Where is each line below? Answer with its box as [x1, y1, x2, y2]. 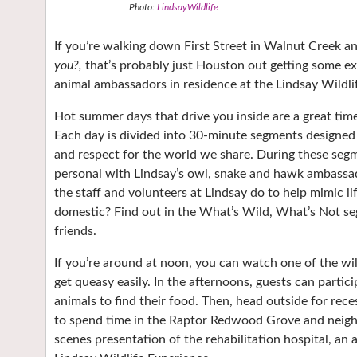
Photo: [129, 2, 157, 13]
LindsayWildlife [157, 2, 218, 13]
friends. [54, 225, 96, 238]
